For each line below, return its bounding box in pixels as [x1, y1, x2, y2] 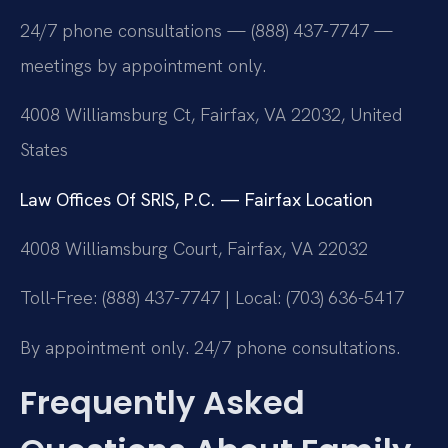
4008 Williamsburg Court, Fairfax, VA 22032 [20, 236, 368, 260]
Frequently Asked [20, 380, 305, 426]
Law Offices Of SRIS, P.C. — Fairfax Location [20, 187, 373, 211]
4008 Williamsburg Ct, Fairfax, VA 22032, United [20, 103, 402, 127]
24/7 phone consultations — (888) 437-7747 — [20, 18, 393, 42]
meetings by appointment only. [20, 53, 266, 77]
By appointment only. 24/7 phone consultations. [20, 335, 400, 359]
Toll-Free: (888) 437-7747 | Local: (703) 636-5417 [20, 286, 404, 310]
